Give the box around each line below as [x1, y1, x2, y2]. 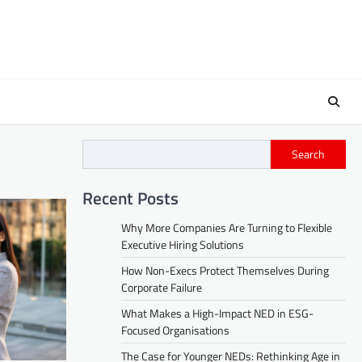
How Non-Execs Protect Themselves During [121, 261, 329, 279]
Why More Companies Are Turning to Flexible [121, 218, 332, 236]
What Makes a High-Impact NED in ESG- [121, 304, 314, 322]
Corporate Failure [121, 278, 202, 296]
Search [292, 145, 325, 163]
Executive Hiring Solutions [121, 235, 244, 253]
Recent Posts [82, 184, 179, 211]
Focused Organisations [121, 321, 229, 339]
